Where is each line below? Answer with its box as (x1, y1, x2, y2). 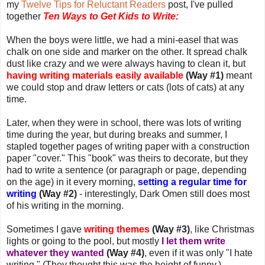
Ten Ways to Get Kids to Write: (43, 11, 179, 21)
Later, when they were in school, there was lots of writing (7, 117, 241, 128)
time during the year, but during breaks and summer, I (7, 129, 227, 140)
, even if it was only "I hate (144, 247, 253, 258)
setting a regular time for (138, 176, 247, 187)
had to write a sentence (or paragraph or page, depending (7, 164, 247, 175)
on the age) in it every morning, (7, 176, 138, 187)
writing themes (84, 224, 150, 234)
